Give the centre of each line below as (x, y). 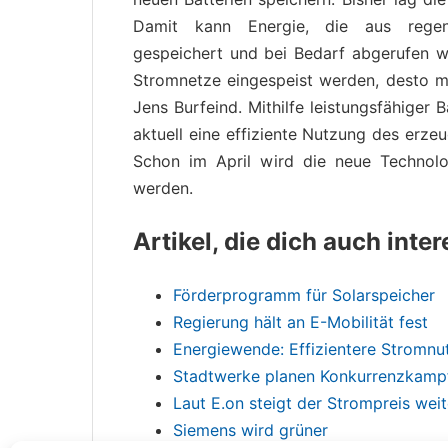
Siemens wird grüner (250, 429)
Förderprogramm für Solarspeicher (304, 294)
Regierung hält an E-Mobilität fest (300, 321)
